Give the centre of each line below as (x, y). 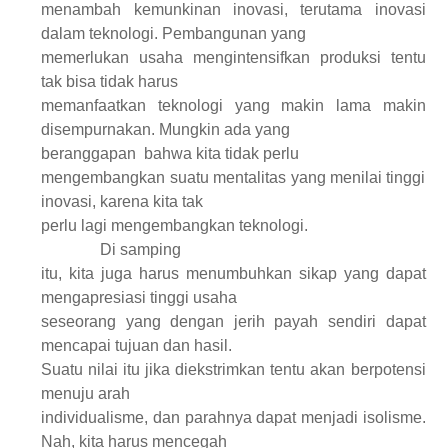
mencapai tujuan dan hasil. (137, 345)
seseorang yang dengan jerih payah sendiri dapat (233, 321)
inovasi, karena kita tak (122, 201)
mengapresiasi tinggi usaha (139, 297)
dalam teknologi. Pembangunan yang (174, 33)
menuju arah (86, 393)
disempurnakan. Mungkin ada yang (166, 129)
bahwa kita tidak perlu (222, 153)
